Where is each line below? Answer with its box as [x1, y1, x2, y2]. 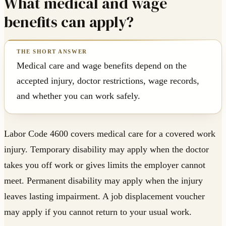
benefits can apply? [4, 12, 134, 33]
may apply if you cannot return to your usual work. [4, 207, 192, 217]
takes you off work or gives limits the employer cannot [4, 160, 205, 171]
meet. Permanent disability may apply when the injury [4, 176, 203, 186]
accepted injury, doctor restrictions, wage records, [17, 76, 199, 86]
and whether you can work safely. [17, 91, 140, 101]
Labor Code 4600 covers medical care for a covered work [4, 129, 215, 139]
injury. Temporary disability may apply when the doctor [4, 144, 209, 155]
